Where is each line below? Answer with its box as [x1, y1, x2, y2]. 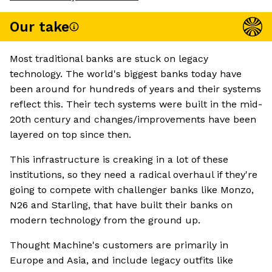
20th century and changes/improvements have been [10, 114, 256, 126]
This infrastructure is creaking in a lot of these [10, 154, 228, 166]
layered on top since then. [10, 129, 131, 141]
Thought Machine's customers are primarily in [10, 239, 228, 251]
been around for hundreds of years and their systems [10, 83, 261, 95]
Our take [10, 18, 69, 35]
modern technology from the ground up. [10, 214, 200, 226]
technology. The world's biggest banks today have [10, 68, 242, 80]
